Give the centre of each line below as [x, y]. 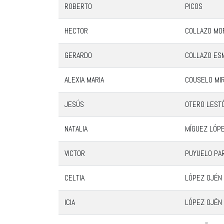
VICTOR [75, 153]
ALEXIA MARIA [84, 80]
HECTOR [76, 31]
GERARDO [78, 55]
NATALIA [76, 129]
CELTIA [74, 178]
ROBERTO [78, 6]
